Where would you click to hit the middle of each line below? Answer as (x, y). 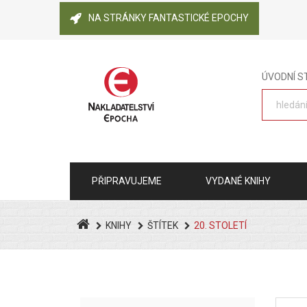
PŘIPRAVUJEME (127, 181)
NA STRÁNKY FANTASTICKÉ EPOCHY (169, 18)
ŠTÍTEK (163, 225)
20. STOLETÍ (220, 225)
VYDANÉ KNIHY (238, 181)
